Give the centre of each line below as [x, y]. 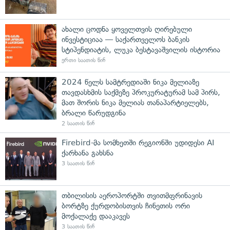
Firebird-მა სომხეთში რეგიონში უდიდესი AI [138, 142]
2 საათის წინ [78, 123]
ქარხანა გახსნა [88, 153]
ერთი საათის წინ [83, 60]
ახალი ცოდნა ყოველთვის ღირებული [127, 29]
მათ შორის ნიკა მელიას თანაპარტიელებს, [135, 102]
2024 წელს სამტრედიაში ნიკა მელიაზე [130, 82]
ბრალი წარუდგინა [94, 113]
